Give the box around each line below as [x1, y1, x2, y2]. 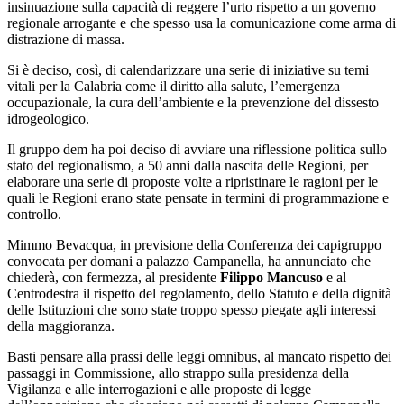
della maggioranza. [7, 318, 115, 335]
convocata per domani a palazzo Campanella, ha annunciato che [7, 253, 371, 270]
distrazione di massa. [7, 32, 124, 48]
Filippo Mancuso [220, 270, 323, 286]
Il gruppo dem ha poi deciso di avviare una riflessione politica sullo [7, 142, 387, 158]
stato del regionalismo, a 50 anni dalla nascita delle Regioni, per [7, 158, 368, 174]
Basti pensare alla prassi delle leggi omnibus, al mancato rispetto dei [7, 349, 391, 365]
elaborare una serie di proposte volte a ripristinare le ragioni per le [7, 174, 378, 190]
